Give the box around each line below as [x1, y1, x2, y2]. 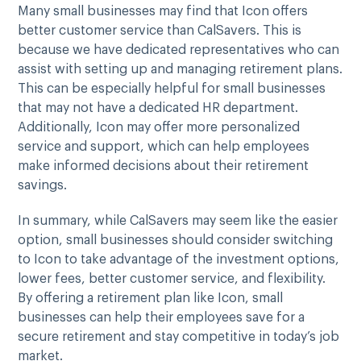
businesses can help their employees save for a [18, 310, 305, 324]
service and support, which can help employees [18, 139, 309, 153]
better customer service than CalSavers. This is [18, 23, 301, 37]
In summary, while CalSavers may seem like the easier [18, 214, 338, 227]
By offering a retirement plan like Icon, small [18, 291, 283, 305]
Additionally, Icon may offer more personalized [18, 120, 300, 134]
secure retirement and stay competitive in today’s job [18, 330, 339, 343]
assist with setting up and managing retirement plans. [18, 62, 342, 76]
